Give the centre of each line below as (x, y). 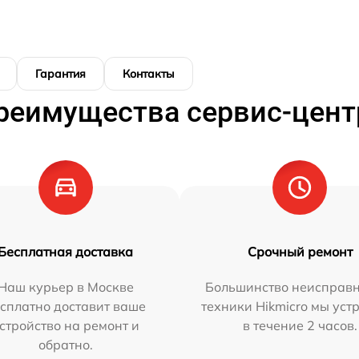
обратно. (65, 344)
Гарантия (61, 73)
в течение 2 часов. (300, 325)
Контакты (149, 73)
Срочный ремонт (300, 251)
